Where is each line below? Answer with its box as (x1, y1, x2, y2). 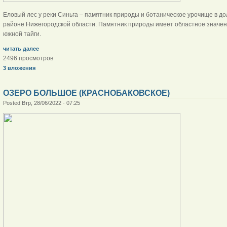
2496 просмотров (3, 54, 53, 62)
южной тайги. (3, 30, 41, 37)
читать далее (3, 45, 39, 52)
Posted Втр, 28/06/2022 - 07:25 (3, 99, 80, 106)
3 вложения (3, 64, 35, 71)
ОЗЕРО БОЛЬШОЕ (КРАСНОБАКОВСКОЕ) (3, 88, 170, 97)
